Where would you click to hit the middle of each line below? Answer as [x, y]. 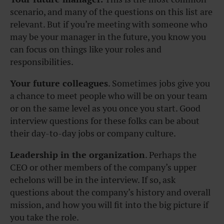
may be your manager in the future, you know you [108, 37]
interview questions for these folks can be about [105, 121]
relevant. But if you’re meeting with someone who [109, 24]
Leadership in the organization [77, 155]
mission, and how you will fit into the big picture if [109, 205]
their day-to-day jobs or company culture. [94, 133]
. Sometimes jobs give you [159, 83]
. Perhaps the [171, 155]
